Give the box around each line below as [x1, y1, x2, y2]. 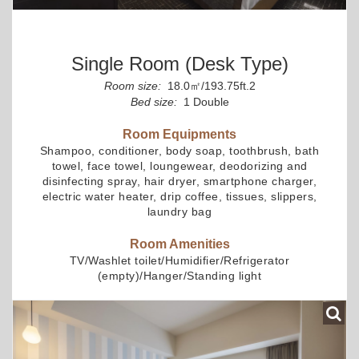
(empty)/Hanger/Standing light [97, 268, 262, 282]
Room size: [103, 79, 161, 92]
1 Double [179, 95, 229, 108]
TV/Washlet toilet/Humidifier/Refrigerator [69, 253, 290, 267]
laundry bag [147, 204, 212, 218]
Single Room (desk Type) [71, 52, 288, 75]
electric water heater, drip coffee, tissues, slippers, [42, 189, 317, 203]
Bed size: [130, 95, 177, 108]
